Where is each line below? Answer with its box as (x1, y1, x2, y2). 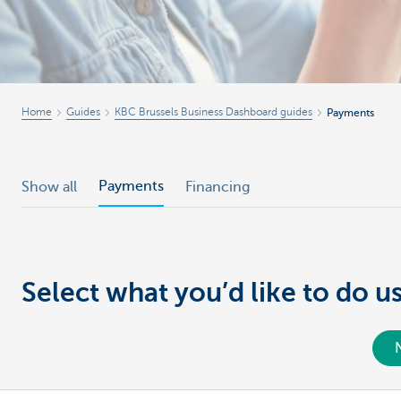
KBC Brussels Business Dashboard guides (115, 106, 312, 119)
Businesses (38, 30, 115, 48)
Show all (21, 179, 77, 196)
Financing (185, 179, 250, 196)
